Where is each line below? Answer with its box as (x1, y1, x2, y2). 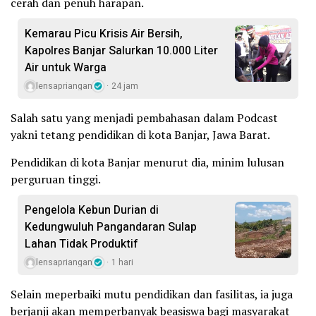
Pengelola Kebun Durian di (25, 202, 159, 219)
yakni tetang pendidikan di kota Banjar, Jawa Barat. (11, 127, 270, 143)
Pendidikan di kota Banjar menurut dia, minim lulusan (11, 154, 284, 171)
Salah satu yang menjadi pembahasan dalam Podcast (11, 110, 278, 126)
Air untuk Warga (25, 59, 107, 77)
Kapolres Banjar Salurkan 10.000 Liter (25, 42, 218, 60)
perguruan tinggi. (11, 171, 101, 188)
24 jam (111, 80, 138, 93)
